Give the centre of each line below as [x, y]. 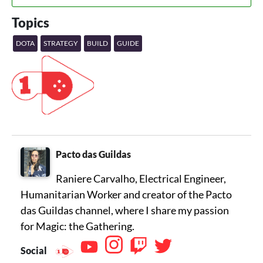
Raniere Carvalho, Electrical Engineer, [141, 179]
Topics [31, 23]
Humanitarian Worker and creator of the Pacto [126, 195]
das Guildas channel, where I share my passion [125, 210]
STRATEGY [61, 43]
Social [35, 251]
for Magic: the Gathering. [77, 226]
